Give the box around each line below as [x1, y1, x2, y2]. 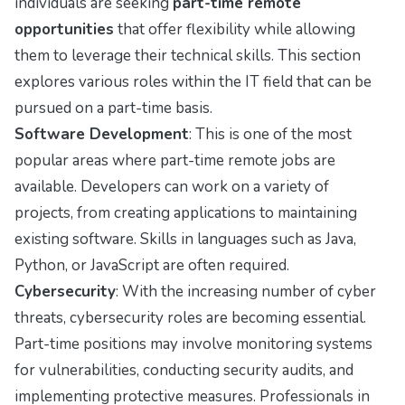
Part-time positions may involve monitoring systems [14, 334, 372, 355]
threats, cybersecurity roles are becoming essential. [14, 307, 366, 329]
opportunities [14, 19, 114, 41]
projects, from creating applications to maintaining [14, 202, 357, 224]
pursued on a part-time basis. [14, 98, 212, 119]
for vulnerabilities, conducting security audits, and [14, 360, 353, 381]
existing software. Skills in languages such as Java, [14, 229, 356, 250]
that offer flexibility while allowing [114, 19, 355, 41]
